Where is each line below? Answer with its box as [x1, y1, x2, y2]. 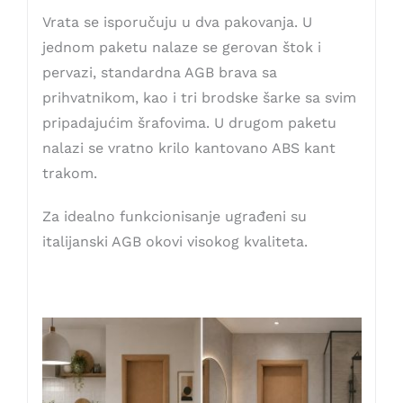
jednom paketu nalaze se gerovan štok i [41, 39, 321, 57]
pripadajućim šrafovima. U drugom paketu [41, 114, 336, 132]
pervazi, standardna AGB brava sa [41, 64, 277, 82]
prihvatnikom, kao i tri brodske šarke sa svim [41, 89, 356, 107]
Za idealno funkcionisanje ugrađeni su [41, 208, 307, 226]
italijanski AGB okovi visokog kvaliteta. [41, 233, 308, 251]
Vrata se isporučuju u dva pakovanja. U [41, 13, 312, 31]
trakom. [41, 165, 97, 183]
